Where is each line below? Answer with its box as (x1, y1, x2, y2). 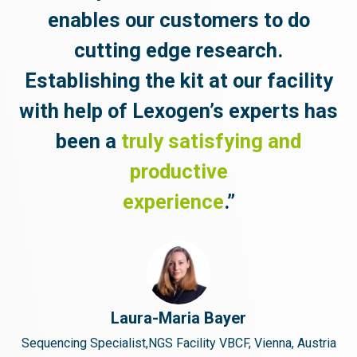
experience (122, 190, 224, 214)
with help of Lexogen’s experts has (19, 99, 338, 123)
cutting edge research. (74, 38, 283, 62)
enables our (47, 8, 159, 32)
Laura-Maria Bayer (111, 308, 246, 328)
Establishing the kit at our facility (24, 69, 333, 92)
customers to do (159, 8, 310, 32)
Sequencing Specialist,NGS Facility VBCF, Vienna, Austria (21, 335, 336, 351)
